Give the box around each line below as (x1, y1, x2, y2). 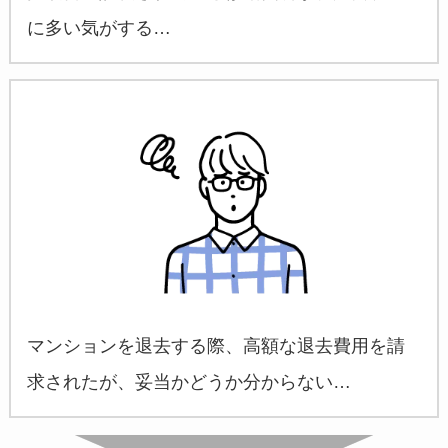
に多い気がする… (26, 17, 171, 38)
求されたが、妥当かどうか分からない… (26, 372, 351, 393)
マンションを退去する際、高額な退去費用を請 (26, 336, 405, 357)
